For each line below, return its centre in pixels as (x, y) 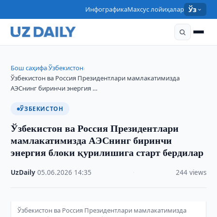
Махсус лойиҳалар (156, 9)
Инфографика (107, 9)
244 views (191, 172)
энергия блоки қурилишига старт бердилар (107, 152)
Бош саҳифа (29, 68)
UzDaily (23, 172)
